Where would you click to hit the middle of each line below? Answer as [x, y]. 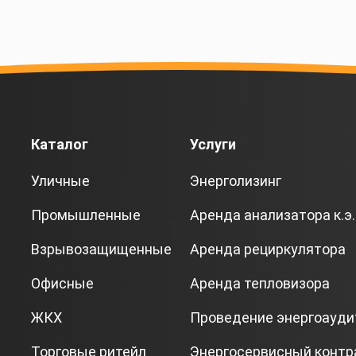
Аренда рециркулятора [268, 249]
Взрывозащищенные [101, 249]
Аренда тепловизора [260, 283]
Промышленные [86, 215]
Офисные [62, 283]
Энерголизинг [236, 181]
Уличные [60, 181]
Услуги [213, 144]
